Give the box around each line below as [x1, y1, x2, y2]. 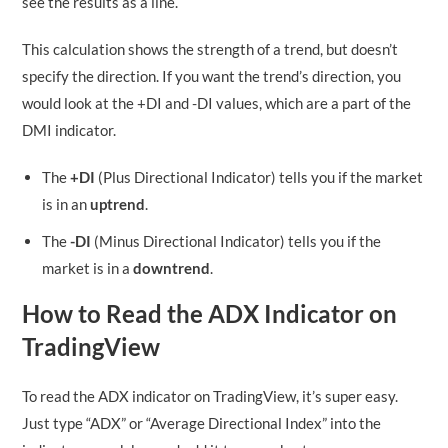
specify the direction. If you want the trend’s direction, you [22, 66, 402, 85]
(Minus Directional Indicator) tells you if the [91, 231, 382, 250]
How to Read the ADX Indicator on [22, 298, 398, 328]
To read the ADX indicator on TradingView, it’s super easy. [22, 386, 399, 405]
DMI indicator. [22, 120, 117, 139]
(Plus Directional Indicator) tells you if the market [95, 167, 424, 186]
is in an [42, 194, 91, 213]
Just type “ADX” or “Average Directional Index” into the [22, 413, 382, 432]
